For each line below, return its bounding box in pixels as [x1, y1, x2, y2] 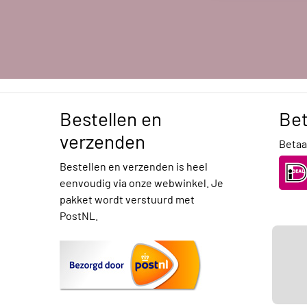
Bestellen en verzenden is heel [60, 160, 208, 173]
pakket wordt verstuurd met [60, 193, 195, 206]
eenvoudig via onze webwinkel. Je [60, 176, 223, 190]
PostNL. [60, 209, 98, 223]
